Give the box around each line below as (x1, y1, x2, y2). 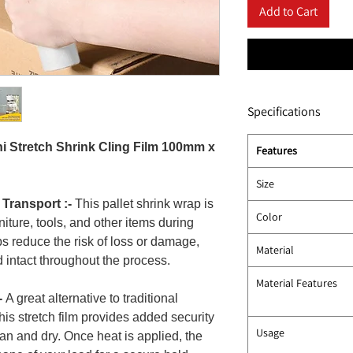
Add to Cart (259, 2, 318, 20)
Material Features (256, 275, 337, 290)
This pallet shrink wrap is (72, 196, 214, 210)
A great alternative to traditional (2, 291, 178, 305)
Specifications (247, 102, 321, 120)
